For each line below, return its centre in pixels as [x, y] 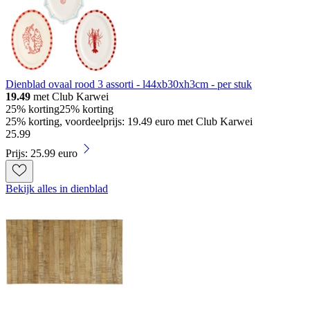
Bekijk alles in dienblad [57, 188]
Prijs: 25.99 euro [42, 153]
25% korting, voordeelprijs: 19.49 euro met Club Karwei [129, 121]
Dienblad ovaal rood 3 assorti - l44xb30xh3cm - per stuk [129, 84]
